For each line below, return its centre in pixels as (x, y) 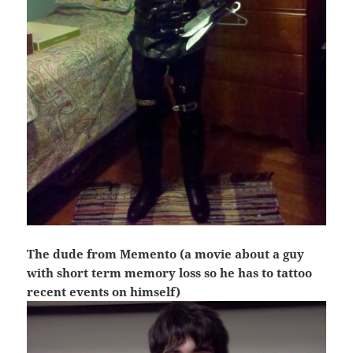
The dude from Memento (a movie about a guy (166, 254)
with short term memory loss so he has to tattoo (170, 273)
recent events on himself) (104, 292)
